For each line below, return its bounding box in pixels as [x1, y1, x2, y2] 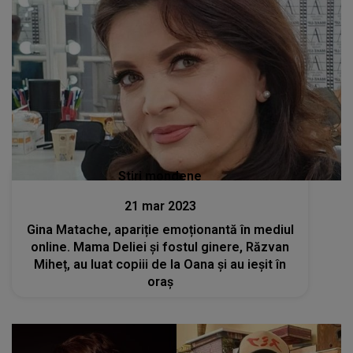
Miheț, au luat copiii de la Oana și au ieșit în [34, 256, 287, 272]
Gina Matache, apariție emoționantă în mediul [26, 221, 294, 237]
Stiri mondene [118, 168, 203, 184]
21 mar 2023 [124, 198, 196, 214]
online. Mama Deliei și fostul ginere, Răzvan [31, 239, 290, 255]
